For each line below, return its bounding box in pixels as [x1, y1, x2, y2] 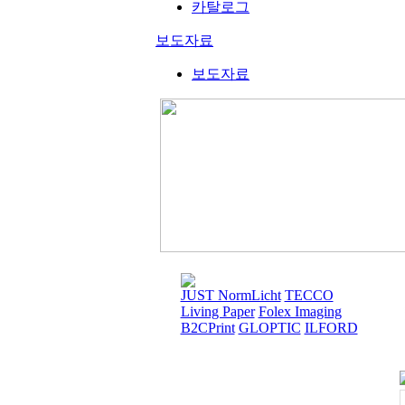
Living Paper [180, 304, 255, 319]
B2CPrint [180, 320, 235, 335]
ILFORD [304, 320, 358, 335]
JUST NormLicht [180, 287, 281, 303]
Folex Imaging [258, 304, 342, 319]
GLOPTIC [238, 320, 301, 335]
